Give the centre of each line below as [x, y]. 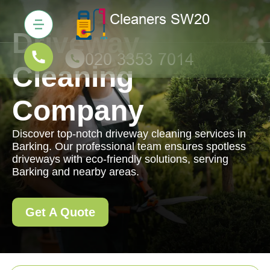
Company [78, 111]
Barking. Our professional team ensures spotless [129, 146]
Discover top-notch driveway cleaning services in [129, 134]
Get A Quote [60, 212]
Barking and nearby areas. [76, 172]
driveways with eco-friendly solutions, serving [120, 159]
